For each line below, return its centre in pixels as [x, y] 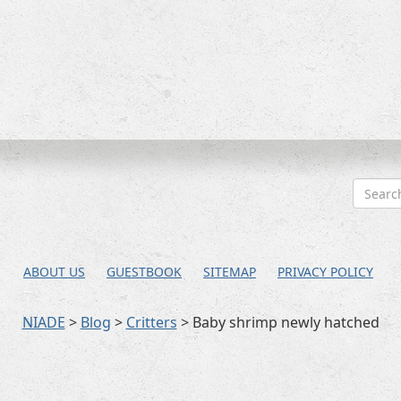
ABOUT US [54, 272]
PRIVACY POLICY [325, 272]
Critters [151, 323]
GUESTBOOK [144, 272]
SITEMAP [230, 272]
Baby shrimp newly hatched [286, 323]
